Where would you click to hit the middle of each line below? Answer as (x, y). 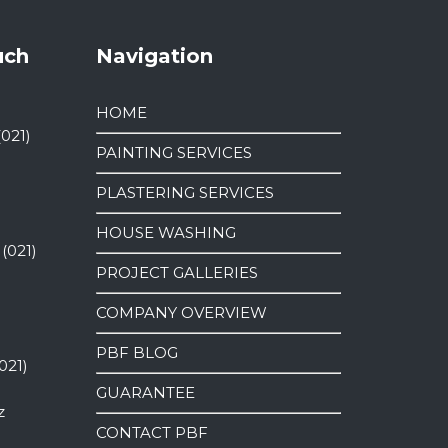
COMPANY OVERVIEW (181, 313)
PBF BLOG (137, 353)
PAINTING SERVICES (174, 153)
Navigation (154, 56)
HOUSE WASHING (166, 233)
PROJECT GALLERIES (177, 273)
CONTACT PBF (152, 433)
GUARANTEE (145, 393)
